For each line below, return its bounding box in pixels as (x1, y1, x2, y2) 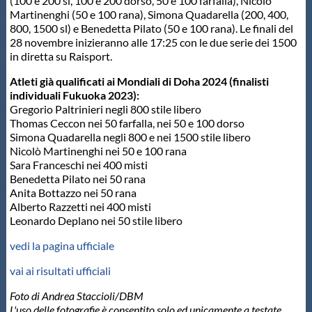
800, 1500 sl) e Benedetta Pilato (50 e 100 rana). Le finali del (9, 22, 293, 36)
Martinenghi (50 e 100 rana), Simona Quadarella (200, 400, (9, 8, 288, 22)
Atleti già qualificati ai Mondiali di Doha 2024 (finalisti (9, 75, 269, 88)
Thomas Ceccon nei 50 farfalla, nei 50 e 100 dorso (9, 116, 244, 130)
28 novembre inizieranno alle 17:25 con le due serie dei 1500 (9, 36, 297, 49)
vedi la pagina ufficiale (9, 239, 114, 253)
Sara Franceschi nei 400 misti (9, 158, 148, 172)
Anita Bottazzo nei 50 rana (9, 186, 136, 200)
